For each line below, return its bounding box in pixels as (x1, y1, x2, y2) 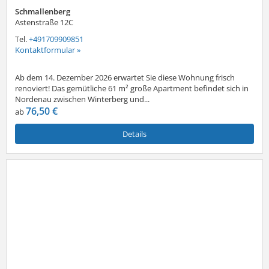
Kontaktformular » (15, 44, 80, 55)
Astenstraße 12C (15, 16, 73, 28)
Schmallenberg (15, 5, 70, 17)
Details (122, 128, 147, 139)
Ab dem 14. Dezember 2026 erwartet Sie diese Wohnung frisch (15, 71, 235, 83)
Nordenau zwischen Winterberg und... (15, 93, 150, 104)
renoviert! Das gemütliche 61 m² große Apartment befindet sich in (15, 82, 249, 94)
